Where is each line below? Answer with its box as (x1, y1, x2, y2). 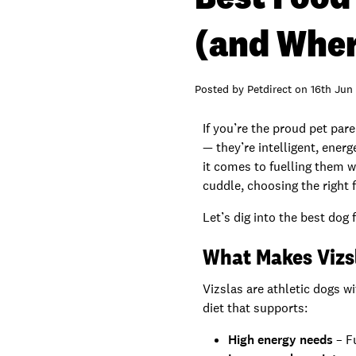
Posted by (195, 82, 248, 96)
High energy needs (228, 331, 334, 348)
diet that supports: (203, 300, 308, 316)
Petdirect (247, 82, 292, 96)
